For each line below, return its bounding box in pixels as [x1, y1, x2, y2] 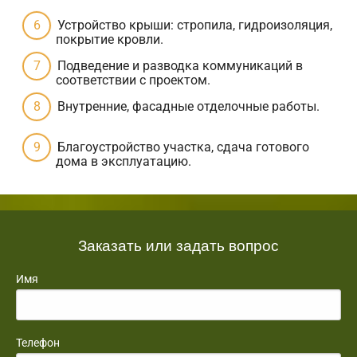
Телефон [16, 336, 60, 350]
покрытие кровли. [56, 32, 163, 48]
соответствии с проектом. [56, 73, 210, 88]
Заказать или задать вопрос [78, 233, 279, 256]
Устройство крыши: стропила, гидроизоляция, [57, 18, 332, 33]
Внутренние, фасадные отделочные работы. [57, 99, 320, 115]
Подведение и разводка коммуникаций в [57, 58, 303, 74]
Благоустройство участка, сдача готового [57, 139, 309, 155]
